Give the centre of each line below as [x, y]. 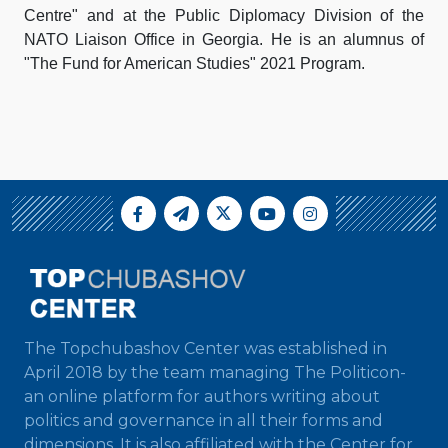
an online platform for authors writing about [202, 396]
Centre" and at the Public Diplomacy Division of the [224, 15]
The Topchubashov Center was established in [205, 348]
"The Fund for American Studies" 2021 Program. [196, 63]
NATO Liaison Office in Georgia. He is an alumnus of [224, 39]
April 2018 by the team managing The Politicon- [215, 372]
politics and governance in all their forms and [203, 420]
